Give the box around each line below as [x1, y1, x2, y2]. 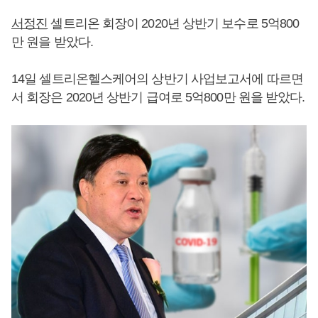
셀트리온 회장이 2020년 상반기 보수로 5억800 [48, 16, 300, 31]
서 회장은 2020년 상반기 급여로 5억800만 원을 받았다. [11, 90, 305, 104]
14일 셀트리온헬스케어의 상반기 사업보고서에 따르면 [11, 72, 303, 86]
